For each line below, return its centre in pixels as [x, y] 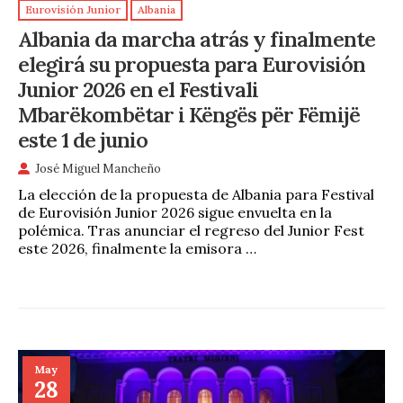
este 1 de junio [83, 139]
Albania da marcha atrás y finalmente [197, 38]
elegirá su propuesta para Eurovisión [192, 63]
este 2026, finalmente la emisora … [137, 248]
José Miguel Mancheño [98, 168]
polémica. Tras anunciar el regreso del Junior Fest [191, 230]
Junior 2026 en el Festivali [138, 89]
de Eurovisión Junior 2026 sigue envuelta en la [175, 212]
